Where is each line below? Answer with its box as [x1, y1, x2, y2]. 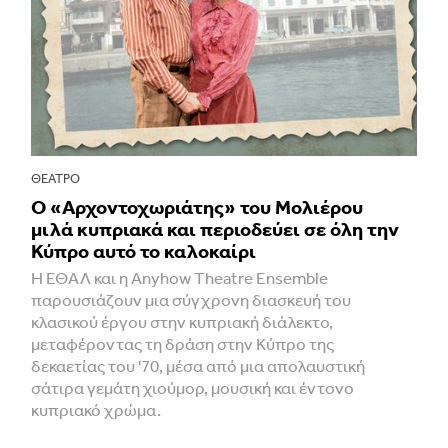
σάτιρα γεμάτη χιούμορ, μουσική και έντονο [31, 378, 354, 399]
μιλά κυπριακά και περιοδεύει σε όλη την [31, 217, 399, 242]
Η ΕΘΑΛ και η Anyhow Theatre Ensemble [31, 268, 328, 289]
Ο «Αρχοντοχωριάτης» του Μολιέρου [31, 195, 363, 220]
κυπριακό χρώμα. [31, 400, 161, 421]
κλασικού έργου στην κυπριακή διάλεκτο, [31, 312, 333, 333]
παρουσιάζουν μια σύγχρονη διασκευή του [31, 290, 351, 311]
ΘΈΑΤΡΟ [31, 171, 80, 187]
